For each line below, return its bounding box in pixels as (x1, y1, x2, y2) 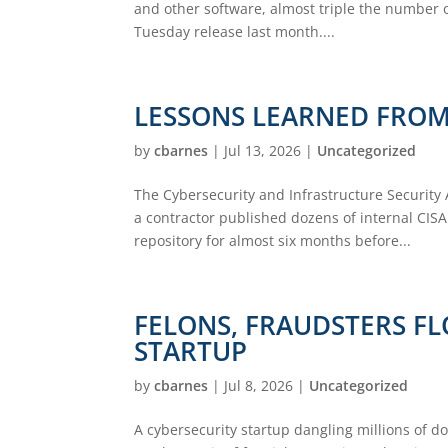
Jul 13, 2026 (224, 140, 302, 160)
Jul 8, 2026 (224, 375, 294, 395)
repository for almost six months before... (134, 230, 412, 250)
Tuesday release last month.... (134, 21, 336, 41)
